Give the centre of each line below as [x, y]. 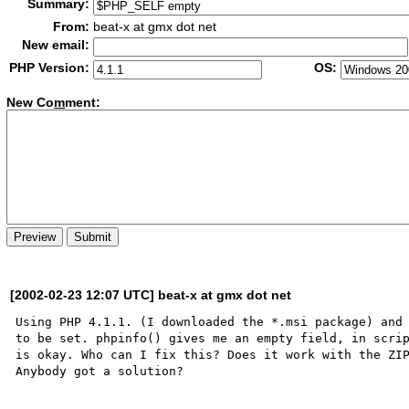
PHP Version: [50, 68]
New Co [31, 103]
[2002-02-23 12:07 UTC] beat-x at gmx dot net [151, 294]
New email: [56, 45]
